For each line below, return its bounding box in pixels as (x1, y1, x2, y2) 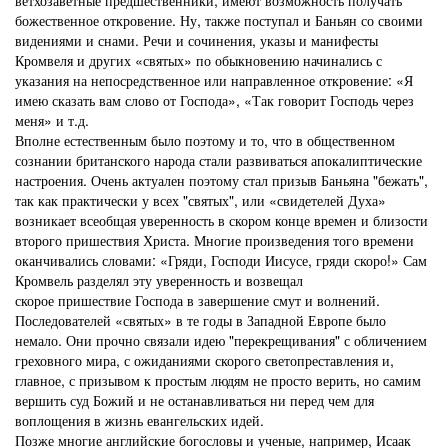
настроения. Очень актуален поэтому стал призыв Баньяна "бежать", (15, 170, 428, 190)
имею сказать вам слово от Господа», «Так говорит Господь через (15, 90, 414, 110)
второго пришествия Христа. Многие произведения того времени (15, 230, 414, 250)
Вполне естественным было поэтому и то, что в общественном (15, 130, 395, 150)
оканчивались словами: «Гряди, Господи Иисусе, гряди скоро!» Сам (15, 250, 427, 270)
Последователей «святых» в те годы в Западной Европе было (15, 310, 386, 330)
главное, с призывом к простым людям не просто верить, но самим (15, 370, 421, 390)
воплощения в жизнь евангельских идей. (15, 410, 268, 430)
